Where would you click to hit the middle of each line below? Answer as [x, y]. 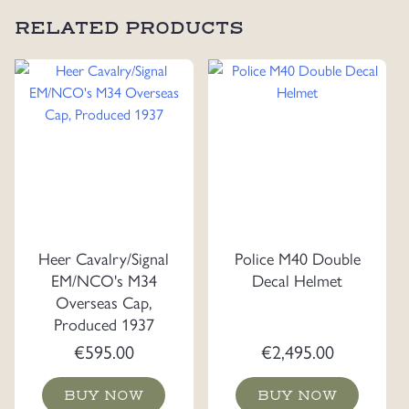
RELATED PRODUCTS [129, 28]
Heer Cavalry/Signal [104, 258]
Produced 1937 [104, 324]
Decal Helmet [297, 280]
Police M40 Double [297, 258]
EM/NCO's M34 [104, 280]
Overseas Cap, [104, 302]
